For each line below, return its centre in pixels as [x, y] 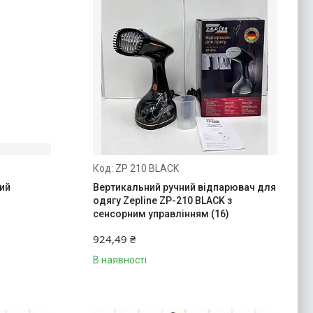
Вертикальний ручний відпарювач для [184, 188]
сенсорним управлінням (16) [161, 214]
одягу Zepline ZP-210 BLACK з [162, 201]
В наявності [119, 260]
